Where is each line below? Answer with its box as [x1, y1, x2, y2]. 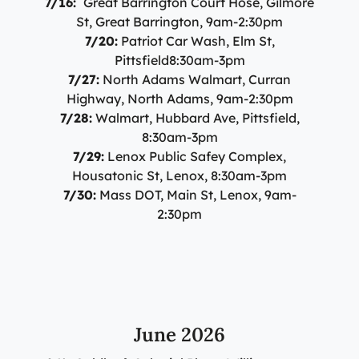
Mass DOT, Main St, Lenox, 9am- [95, 186, 296, 203]
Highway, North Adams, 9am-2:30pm [66, 90, 293, 107]
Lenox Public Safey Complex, [104, 147, 286, 164]
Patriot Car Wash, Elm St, [117, 32, 275, 49]
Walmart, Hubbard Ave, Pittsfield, [91, 109, 300, 126]
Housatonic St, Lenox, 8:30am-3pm [72, 167, 287, 184]
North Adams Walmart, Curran [99, 71, 291, 87]
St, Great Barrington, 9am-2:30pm [76, 13, 283, 30]
